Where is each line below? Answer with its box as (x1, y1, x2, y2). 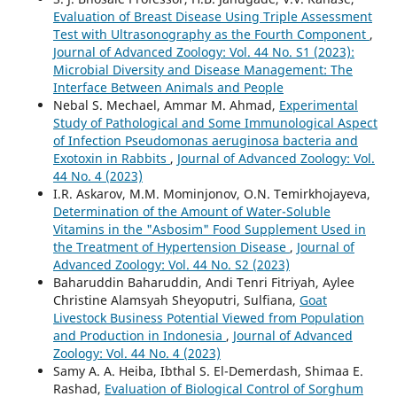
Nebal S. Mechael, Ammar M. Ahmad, (52, 97, 279, 114)
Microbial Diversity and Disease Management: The (52, 61, 353, 79)
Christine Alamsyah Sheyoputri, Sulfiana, (52, 292, 300, 309)
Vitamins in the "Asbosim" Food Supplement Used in (52, 221, 366, 238)
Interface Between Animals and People (52, 79, 284, 97)
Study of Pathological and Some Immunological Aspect (52, 114, 378, 132)
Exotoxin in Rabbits (52, 150, 170, 167)
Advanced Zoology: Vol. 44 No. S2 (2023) (52, 256, 290, 274)
